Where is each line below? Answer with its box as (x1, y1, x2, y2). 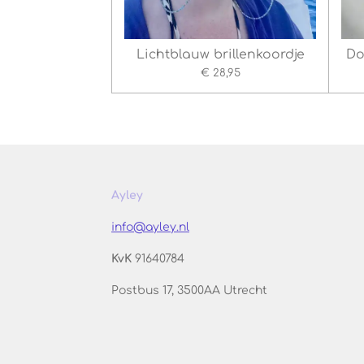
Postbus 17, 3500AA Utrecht (111, 284, 267, 297)
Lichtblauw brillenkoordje (136, 47, 305, 63)
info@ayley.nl (111, 221, 189, 234)
